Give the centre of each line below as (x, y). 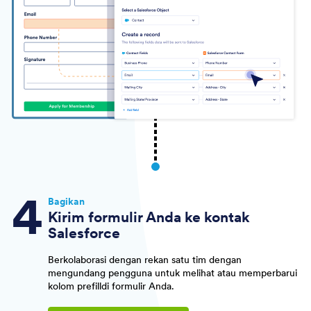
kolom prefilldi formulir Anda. (111, 286)
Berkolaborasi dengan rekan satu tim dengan (144, 259)
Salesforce (84, 234)
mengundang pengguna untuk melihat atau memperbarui (172, 272)
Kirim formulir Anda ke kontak (149, 218)
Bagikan (66, 202)
